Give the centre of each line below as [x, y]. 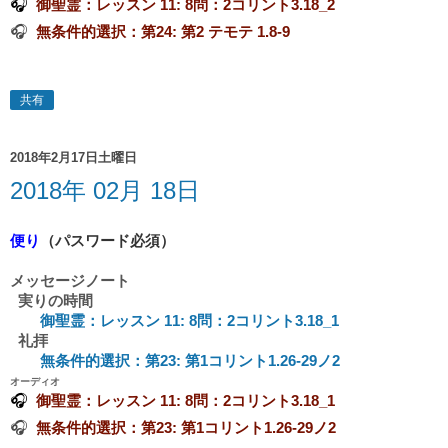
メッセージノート [70, 280]
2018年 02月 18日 [105, 190]
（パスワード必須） [107, 240]
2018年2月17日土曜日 [73, 158]
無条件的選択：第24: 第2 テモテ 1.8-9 [163, 31]
